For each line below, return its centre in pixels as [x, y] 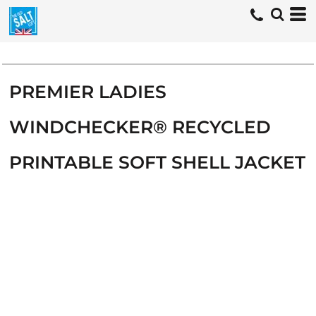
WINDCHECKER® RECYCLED [140, 127]
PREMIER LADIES [88, 92]
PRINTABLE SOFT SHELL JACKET [157, 162]
